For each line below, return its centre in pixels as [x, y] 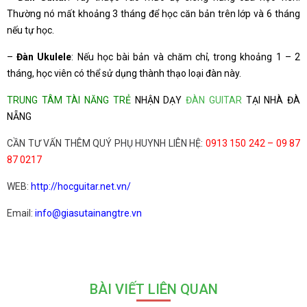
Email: [21, 213]
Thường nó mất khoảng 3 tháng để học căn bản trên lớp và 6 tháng [153, 13]
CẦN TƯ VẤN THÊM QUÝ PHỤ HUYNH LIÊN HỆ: [106, 143]
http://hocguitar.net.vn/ [81, 186]
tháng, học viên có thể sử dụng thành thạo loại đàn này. [124, 73]
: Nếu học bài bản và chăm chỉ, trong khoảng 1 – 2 [186, 57]
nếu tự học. [30, 30]
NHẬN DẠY [160, 100]
